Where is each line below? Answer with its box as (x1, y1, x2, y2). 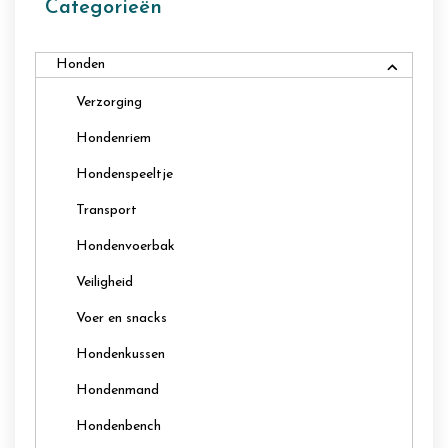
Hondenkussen (76, 346, 165, 362)
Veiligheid (76, 274, 133, 290)
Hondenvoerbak (76, 238, 175, 254)
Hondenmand (76, 382, 159, 398)
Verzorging (76, 94, 142, 110)
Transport (76, 202, 137, 218)
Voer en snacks (76, 310, 167, 326)
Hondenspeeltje (76, 166, 173, 182)
